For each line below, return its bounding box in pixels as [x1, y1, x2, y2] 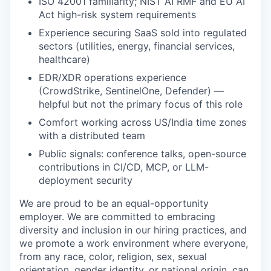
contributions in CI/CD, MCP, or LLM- [39, 161, 209, 173]
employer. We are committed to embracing [19, 211, 215, 223]
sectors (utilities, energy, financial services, [39, 40, 235, 52]
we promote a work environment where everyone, [19, 237, 248, 249]
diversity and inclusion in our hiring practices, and [19, 224, 247, 236]
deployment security [39, 174, 132, 186]
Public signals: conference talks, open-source [39, 148, 246, 160]
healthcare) [39, 53, 90, 65]
